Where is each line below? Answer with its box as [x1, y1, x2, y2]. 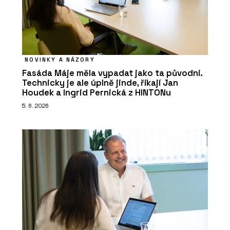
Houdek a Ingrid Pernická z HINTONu [22, 87, 171, 98]
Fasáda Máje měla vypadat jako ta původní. [22, 67, 202, 79]
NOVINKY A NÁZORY [25, 55, 95, 63]
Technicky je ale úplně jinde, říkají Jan [22, 77, 178, 88]
